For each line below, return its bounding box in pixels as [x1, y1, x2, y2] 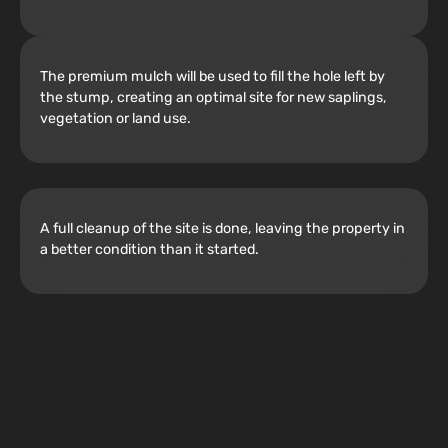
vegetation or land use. [40, 109, 191, 127]
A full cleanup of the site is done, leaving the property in [40, 219, 405, 237]
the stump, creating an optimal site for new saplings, [40, 88, 387, 106]
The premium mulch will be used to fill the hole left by [40, 67, 385, 85]
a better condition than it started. [40, 240, 259, 258]
